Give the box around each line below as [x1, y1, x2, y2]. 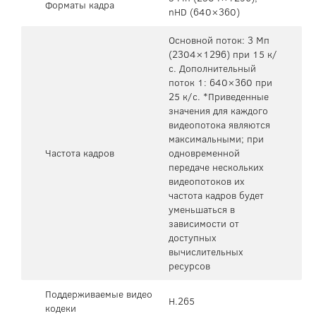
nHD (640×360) [169, 4, 240, 19]
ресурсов [169, 258, 210, 273]
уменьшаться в [169, 202, 235, 217]
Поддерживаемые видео [45, 286, 152, 301]
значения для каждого [169, 103, 268, 118]
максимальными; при [169, 131, 264, 146]
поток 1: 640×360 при [169, 75, 272, 90]
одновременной [169, 145, 240, 160]
